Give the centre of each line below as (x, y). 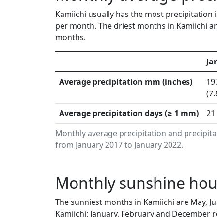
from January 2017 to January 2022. (119, 145)
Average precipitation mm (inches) (126, 82)
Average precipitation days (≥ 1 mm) (129, 113)
